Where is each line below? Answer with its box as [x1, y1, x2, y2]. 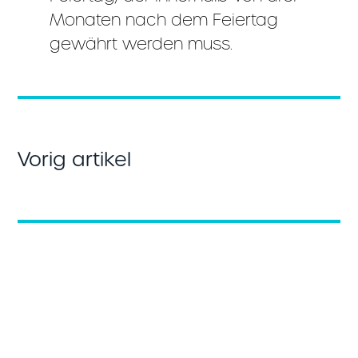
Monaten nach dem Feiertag [50, 10, 279, 30]
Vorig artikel [18, 147, 132, 172]
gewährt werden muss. [50, 34, 233, 54]
